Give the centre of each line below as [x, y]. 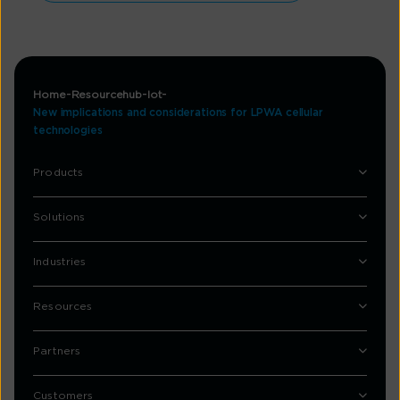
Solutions [59, 217]
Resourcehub [106, 95]
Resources [63, 307]
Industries [60, 262]
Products [58, 173]
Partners [57, 351]
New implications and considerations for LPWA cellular [178, 113]
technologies [68, 131]
